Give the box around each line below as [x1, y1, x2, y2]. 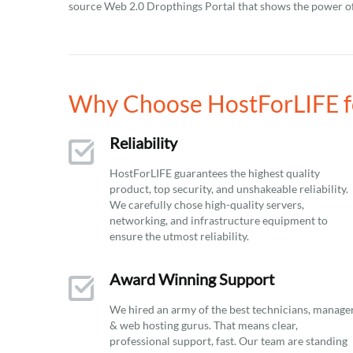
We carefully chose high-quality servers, [110, 198, 304, 211]
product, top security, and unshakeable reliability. [110, 182, 348, 195]
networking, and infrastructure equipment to [110, 214, 328, 227]
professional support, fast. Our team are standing [110, 334, 347, 347]
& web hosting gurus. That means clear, [110, 318, 298, 332]
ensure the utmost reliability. [110, 229, 249, 243]
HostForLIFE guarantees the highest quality [110, 166, 320, 180]
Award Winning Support [110, 269, 274, 288]
